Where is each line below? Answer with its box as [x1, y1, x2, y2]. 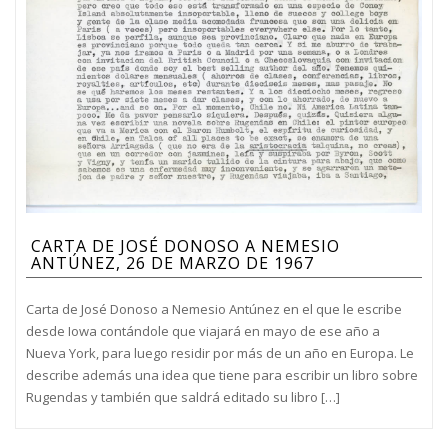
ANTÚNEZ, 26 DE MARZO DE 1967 [31, 252, 314, 275]
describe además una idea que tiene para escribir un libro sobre [26, 366, 418, 385]
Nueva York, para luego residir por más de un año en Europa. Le [26, 344, 414, 363]
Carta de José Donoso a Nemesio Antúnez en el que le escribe [26, 300, 402, 319]
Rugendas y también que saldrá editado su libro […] [26, 388, 340, 407]
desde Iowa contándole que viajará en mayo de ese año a [26, 322, 380, 341]
